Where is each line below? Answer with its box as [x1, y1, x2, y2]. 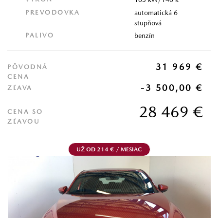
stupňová [134, 18, 162, 27]
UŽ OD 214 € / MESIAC [76, 145, 142, 153]
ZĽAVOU [7, 118, 40, 126]
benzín [134, 32, 155, 40]
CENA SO [7, 108, 43, 116]
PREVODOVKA [25, 8, 80, 16]
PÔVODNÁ [7, 63, 48, 71]
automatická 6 [134, 8, 178, 17]
